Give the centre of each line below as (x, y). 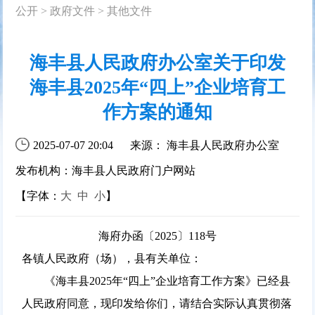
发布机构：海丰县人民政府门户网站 (106, 170)
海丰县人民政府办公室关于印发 (157, 63)
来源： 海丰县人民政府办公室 (205, 145)
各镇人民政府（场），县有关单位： (111, 258)
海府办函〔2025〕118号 (157, 236)
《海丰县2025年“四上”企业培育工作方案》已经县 (156, 281)
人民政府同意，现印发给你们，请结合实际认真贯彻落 (156, 303)
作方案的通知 (157, 112)
